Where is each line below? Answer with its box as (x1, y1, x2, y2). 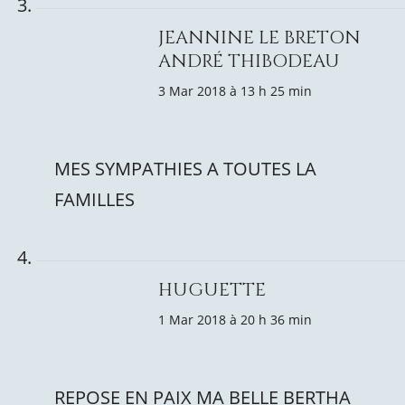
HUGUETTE (158, 278, 266, 302)
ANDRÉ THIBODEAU (158, 49, 340, 73)
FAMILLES (54, 187, 135, 212)
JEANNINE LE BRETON (158, 25, 361, 50)
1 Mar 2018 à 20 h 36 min (158, 311, 312, 328)
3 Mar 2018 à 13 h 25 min (158, 82, 312, 99)
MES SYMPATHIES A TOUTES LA (54, 156, 316, 181)
